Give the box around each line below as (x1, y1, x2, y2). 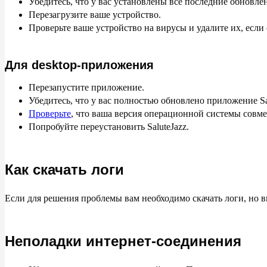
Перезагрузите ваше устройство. (29, 10, 161, 20)
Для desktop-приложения (5, 58, 154, 72)
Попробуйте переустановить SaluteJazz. (29, 122, 189, 132)
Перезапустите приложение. (29, 82, 144, 92)
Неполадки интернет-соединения (5, 233, 241, 249)
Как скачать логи (5, 162, 124, 178)
